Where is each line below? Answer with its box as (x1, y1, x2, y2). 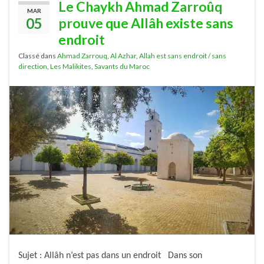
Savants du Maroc (94, 61, 150, 71)
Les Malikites (50, 61, 91, 71)
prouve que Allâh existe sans (58, 14, 233, 31)
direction (18, 61, 47, 71)
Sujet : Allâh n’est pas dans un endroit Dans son (18, 250, 202, 260)
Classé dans (18, 51, 57, 60)
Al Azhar (110, 51, 136, 60)
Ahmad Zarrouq (57, 51, 107, 60)
